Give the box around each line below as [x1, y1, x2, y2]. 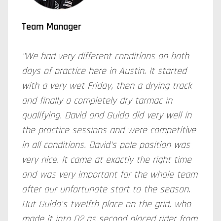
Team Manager [22, 20, 81, 33]
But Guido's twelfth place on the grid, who [22, 198, 191, 211]
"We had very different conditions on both [22, 50, 189, 63]
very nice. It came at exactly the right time [22, 153, 191, 166]
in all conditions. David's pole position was [22, 139, 190, 151]
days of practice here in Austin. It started [22, 65, 186, 77]
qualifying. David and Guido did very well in [22, 109, 191, 122]
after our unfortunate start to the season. [22, 183, 190, 196]
